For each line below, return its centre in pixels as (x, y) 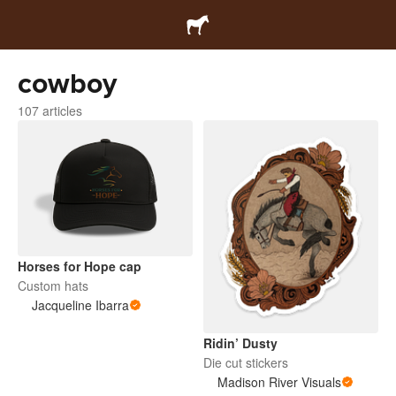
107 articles (50, 110)
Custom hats (53, 286)
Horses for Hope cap (80, 266)
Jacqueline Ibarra (80, 305)
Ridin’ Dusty (240, 343)
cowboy (67, 84)
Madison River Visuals (279, 381)
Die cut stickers (246, 362)
